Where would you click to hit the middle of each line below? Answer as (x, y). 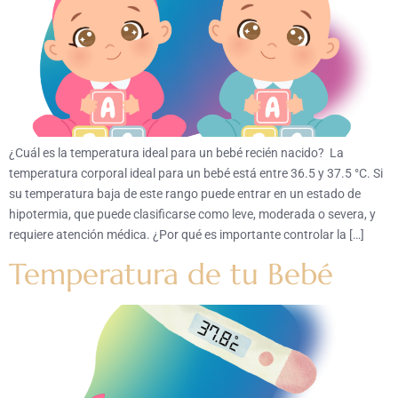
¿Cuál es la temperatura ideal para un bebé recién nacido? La (176, 153)
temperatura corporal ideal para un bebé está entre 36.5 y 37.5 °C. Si (196, 174)
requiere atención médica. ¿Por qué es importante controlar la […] (187, 235)
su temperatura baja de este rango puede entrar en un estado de (185, 194)
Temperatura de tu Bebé (171, 275)
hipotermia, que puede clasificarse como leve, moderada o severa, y (192, 215)
